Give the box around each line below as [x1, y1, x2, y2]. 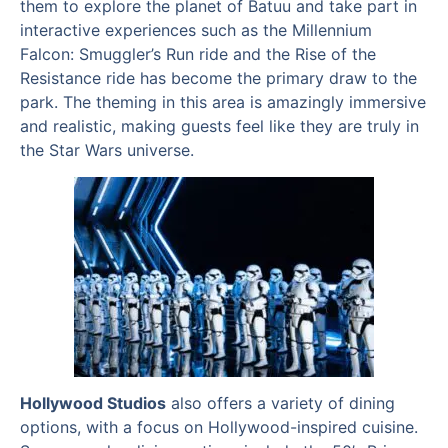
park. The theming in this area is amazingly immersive [20, 92, 426, 113]
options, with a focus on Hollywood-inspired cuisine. [20, 417, 418, 438]
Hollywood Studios [20, 393, 166, 414]
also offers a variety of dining [166, 393, 395, 414]
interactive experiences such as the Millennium [20, 20, 372, 41]
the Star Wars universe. [20, 140, 194, 161]
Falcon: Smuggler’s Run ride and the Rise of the [20, 44, 376, 65]
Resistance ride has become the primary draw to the [20, 68, 417, 89]
